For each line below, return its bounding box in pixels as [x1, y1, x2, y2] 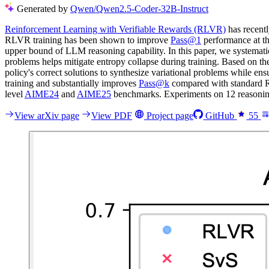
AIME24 [25, 88, 59, 99]
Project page [144, 110, 193, 121]
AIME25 [77, 88, 111, 99]
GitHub [203, 110, 237, 121]
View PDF [91, 110, 132, 121]
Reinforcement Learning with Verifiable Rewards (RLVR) [5, 23, 226, 34]
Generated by [17, 3, 70, 14]
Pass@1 [171, 34, 201, 45]
